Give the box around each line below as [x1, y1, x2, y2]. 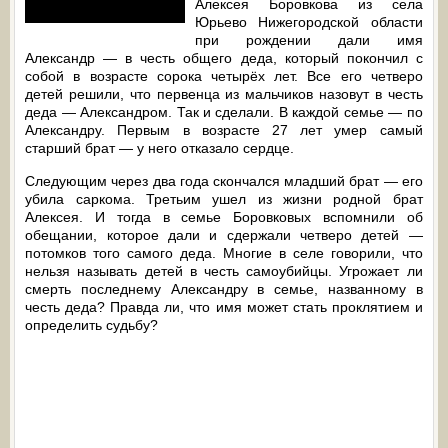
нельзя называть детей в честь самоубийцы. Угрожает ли [25, 263, 423, 279]
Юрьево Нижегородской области [195, 14, 423, 30]
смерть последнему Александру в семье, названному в [25, 281, 423, 297]
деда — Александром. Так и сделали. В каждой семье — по [25, 104, 423, 120]
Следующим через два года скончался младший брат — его [25, 173, 423, 189]
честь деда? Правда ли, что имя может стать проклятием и [25, 299, 423, 315]
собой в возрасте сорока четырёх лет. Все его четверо [25, 68, 423, 84]
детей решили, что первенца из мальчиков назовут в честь [25, 86, 423, 102]
